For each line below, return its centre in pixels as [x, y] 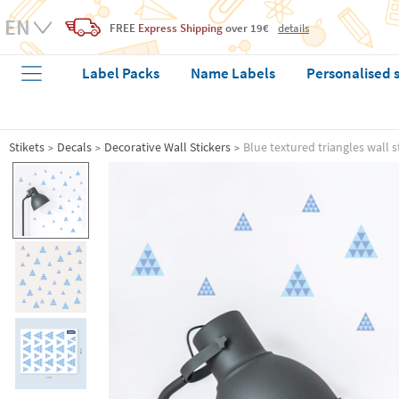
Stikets [27, 147]
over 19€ [246, 28]
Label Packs [121, 73]
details [293, 27]
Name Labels [233, 73]
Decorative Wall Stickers [167, 147]
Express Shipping [180, 28]
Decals [74, 147]
